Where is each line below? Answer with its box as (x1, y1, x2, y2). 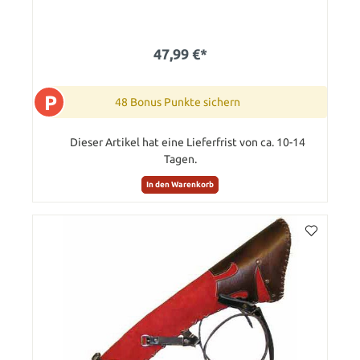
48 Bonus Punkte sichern (115, 95, 240, 108)
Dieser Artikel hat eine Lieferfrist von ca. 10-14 (69, 135, 305, 149)
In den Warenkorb (146, 180, 214, 190)
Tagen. (163, 152, 197, 166)
